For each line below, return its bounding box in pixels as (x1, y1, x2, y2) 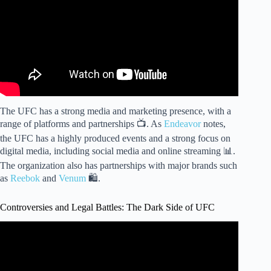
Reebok (10, 172, 40, 183)
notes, (201, 118, 226, 129)
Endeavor (164, 118, 201, 129)
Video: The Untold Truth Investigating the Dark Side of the (7, 238, 232, 249)
